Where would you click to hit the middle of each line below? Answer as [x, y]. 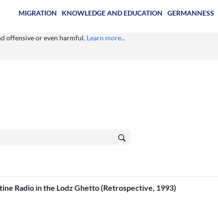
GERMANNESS [191, 13]
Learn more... [106, 37]
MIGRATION [37, 13]
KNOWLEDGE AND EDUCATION [112, 13]
